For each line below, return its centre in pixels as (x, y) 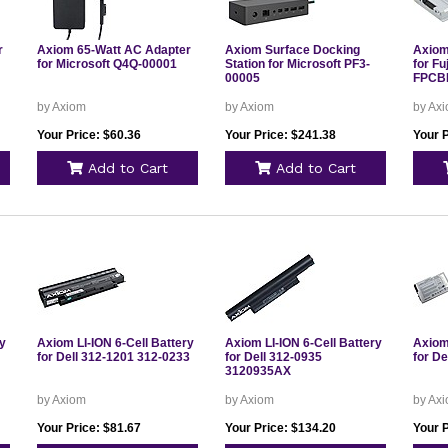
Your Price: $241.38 (280, 135)
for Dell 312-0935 (273, 357)
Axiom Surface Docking (292, 50)
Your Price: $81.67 (88, 428)
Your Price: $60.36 (88, 135)
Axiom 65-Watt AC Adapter (113, 50)
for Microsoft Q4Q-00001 (106, 64)
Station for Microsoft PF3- (297, 64)
